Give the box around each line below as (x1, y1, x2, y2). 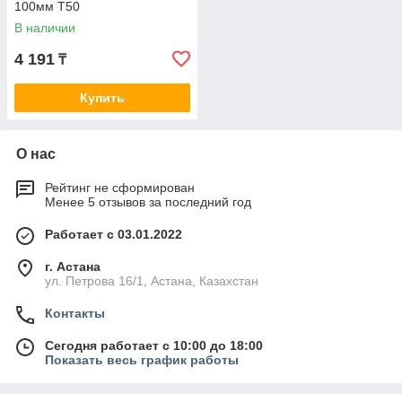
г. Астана (45, 259, 100, 274)
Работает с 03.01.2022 (45, 227, 182, 241)
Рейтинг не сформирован (45, 180, 195, 195)
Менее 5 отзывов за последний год (45, 195, 251, 209)
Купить (80, 91, 125, 105)
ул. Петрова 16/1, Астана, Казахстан (45, 274, 258, 288)
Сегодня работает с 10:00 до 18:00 (45, 338, 263, 353)
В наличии (14, 21, 75, 35)
